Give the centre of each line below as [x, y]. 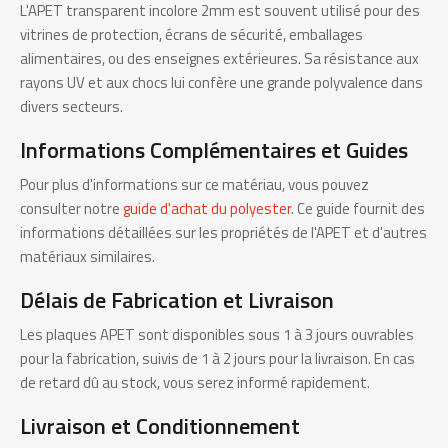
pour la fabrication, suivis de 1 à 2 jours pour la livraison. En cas [217, 359]
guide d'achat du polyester [207, 209]
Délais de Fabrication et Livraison [177, 300]
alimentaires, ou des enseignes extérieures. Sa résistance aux [219, 59]
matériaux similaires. [87, 257]
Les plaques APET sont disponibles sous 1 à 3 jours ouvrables [217, 335]
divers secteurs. [71, 107]
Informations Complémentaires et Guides [214, 150]
